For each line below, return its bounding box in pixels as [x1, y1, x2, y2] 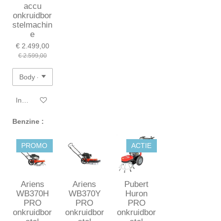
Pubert [124, 179, 149, 189]
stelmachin [12, 20, 53, 30]
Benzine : [12, 117, 46, 126]
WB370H [16, 188, 49, 198]
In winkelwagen [16, 96, 64, 104]
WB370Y [68, 188, 101, 198]
